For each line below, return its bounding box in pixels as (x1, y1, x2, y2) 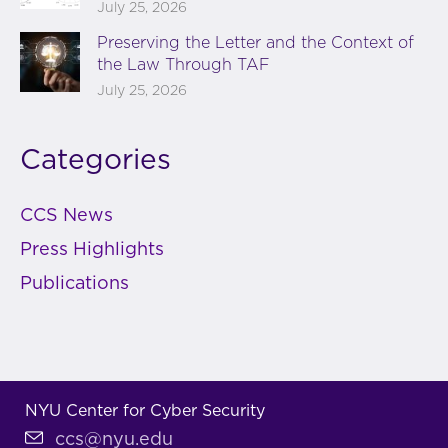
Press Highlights (20, 240, 164, 259)
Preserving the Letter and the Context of (97, 34, 414, 51)
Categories (20, 146, 171, 175)
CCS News (20, 206, 113, 225)
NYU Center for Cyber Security (25, 402, 265, 419)
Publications (20, 274, 129, 293)
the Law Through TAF (97, 56, 275, 73)
